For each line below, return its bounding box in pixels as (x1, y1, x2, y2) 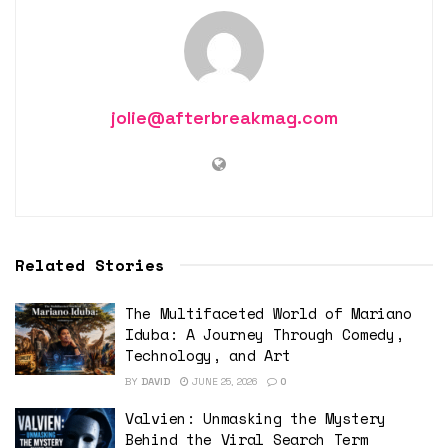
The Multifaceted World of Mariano (125, 302, 413, 325)
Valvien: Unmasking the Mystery (125, 407, 386, 430)
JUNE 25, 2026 (189, 375, 257, 389)
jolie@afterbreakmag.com (110, 106, 338, 130)
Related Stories (15, 253, 165, 278)
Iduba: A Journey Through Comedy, (125, 323, 404, 346)
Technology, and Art (125, 344, 291, 367)
